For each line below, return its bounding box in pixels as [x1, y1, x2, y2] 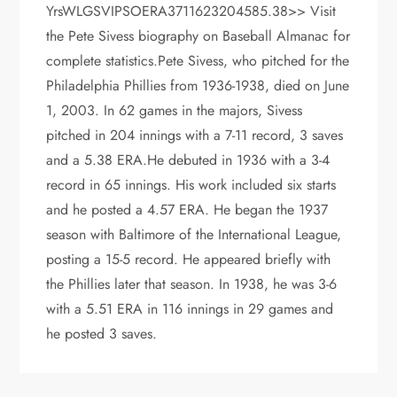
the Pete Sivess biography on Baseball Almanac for [46, 25, 351, 46]
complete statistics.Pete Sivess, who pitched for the [46, 50, 350, 71]
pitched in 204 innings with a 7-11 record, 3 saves [46, 124, 344, 145]
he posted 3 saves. [46, 323, 158, 344]
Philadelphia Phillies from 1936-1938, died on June [46, 74, 350, 96]
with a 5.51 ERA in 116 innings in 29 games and [46, 298, 334, 319]
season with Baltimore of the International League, [46, 223, 342, 245]
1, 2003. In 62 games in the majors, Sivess [46, 99, 303, 121]
